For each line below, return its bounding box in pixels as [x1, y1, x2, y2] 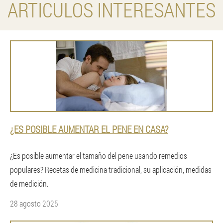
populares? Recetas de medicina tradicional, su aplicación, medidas [10, 164, 212, 175]
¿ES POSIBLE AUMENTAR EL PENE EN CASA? [10, 123, 168, 135]
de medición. [10, 178, 48, 189]
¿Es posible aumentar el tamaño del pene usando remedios [10, 150, 187, 161]
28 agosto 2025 [10, 198, 58, 209]
